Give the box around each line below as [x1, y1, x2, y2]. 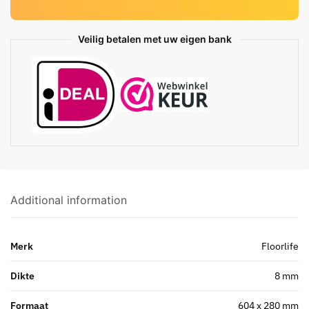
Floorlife [261, 240, 299, 253]
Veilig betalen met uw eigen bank [77, 33, 232, 46]
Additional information [10, 193, 127, 208]
